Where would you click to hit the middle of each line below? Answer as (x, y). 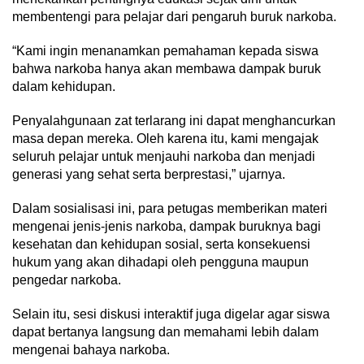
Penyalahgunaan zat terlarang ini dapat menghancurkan (174, 121)
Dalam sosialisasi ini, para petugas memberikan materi (170, 208)
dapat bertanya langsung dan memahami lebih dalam (165, 332)
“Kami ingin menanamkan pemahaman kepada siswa (165, 51)
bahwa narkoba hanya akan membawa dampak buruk (167, 69)
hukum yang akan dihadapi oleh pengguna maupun (160, 262)
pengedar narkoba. (67, 280)
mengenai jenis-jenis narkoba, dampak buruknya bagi (167, 226)
